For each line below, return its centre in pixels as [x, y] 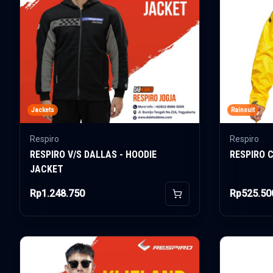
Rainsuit [243, 110]
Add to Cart [199, 199]
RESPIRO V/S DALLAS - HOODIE [93, 154]
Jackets [43, 110]
